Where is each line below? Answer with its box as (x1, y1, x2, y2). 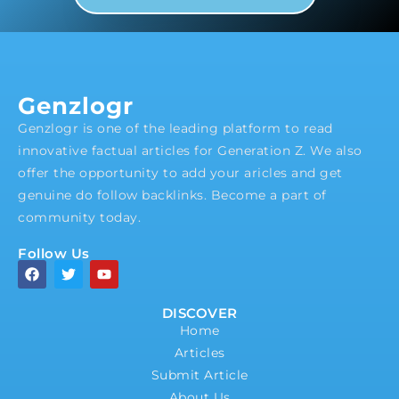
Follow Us (18, 244, 90, 262)
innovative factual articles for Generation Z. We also (18, 142, 362, 159)
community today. (18, 208, 149, 225)
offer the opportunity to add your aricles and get (18, 164, 343, 181)
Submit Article (151, 366, 248, 383)
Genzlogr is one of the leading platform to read (18, 119, 333, 136)
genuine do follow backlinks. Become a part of (18, 186, 327, 203)
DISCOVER (161, 304, 238, 322)
